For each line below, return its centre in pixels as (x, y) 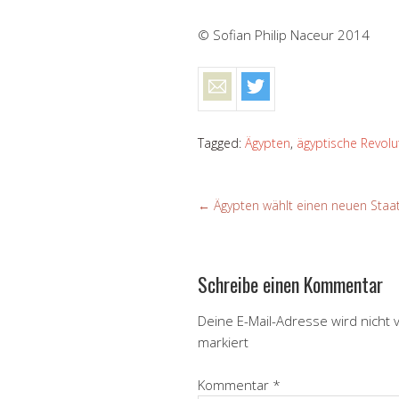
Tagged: (221, 142)
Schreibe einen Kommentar (290, 284)
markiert (223, 342)
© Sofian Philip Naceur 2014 (284, 34)
